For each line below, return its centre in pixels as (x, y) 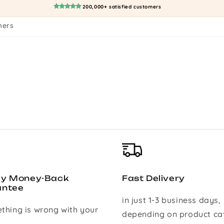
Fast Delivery (153, 178)
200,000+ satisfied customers (122, 7)
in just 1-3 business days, (171, 200)
